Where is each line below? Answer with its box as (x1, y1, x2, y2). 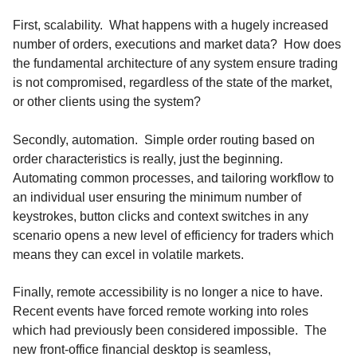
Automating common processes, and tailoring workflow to (13, 171, 334, 185)
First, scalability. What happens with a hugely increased (13, 18, 328, 33)
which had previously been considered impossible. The (13, 324, 327, 338)
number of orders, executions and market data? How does (13, 37, 341, 52)
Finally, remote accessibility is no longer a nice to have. (13, 285, 326, 300)
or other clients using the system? (13, 95, 201, 109)
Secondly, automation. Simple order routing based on (13, 132, 315, 147)
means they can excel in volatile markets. (13, 247, 244, 261)
